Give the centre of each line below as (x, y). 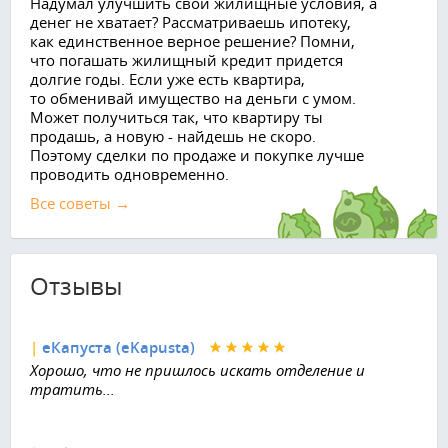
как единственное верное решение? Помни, (192, 40)
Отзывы (76, 285)
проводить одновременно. (129, 173)
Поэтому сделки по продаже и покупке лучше (197, 154)
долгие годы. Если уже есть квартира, (167, 78)
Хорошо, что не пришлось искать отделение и (197, 370)
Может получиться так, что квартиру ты (176, 116)
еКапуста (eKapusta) (118, 347)
